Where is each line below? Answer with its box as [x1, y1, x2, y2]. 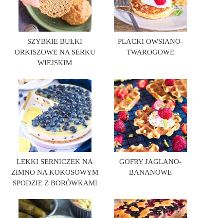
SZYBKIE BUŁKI [27, 37, 83, 45]
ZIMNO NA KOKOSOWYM [11, 168, 99, 176]
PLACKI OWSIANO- [117, 37, 183, 45]
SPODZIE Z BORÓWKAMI [12, 179, 97, 187]
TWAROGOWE [126, 48, 174, 56]
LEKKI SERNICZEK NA [17, 158, 93, 165]
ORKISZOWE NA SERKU [14, 48, 95, 56]
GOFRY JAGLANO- [119, 158, 182, 165]
